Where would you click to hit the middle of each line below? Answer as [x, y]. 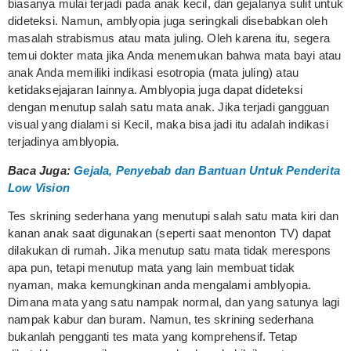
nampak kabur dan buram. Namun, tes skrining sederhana [161, 319]
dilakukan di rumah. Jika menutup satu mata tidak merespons [170, 250]
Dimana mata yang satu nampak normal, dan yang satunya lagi [174, 302]
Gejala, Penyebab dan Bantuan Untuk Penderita [207, 170]
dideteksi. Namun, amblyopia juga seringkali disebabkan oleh [168, 21]
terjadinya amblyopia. [64, 142]
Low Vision [39, 187]
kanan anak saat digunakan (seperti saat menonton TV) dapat [170, 233]
